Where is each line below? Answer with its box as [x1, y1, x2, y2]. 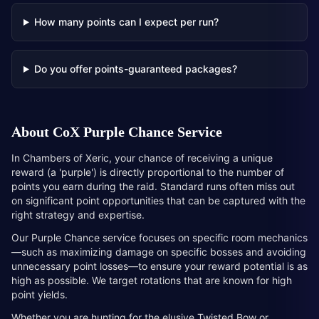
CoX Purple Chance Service [53, 122, 222, 142]
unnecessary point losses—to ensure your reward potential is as [11, 260, 308, 272]
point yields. [11, 288, 68, 300]
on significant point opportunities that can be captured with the [11, 194, 305, 206]
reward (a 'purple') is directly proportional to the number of [11, 166, 284, 178]
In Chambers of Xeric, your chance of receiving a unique [11, 152, 273, 164]
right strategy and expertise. [11, 209, 145, 221]
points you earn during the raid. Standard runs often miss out [11, 180, 295, 192]
